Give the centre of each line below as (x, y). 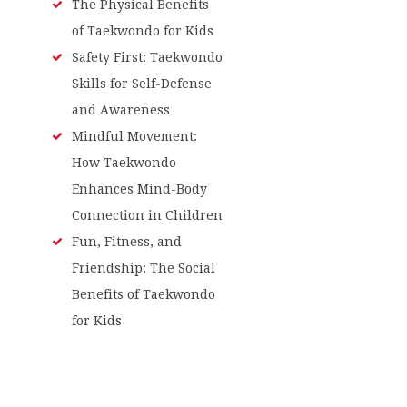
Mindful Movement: (134, 136)
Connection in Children (147, 215)
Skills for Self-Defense (141, 83)
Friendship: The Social (143, 268)
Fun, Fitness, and (126, 241)
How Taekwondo (124, 162)
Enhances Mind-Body (139, 189)
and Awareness (120, 109)
